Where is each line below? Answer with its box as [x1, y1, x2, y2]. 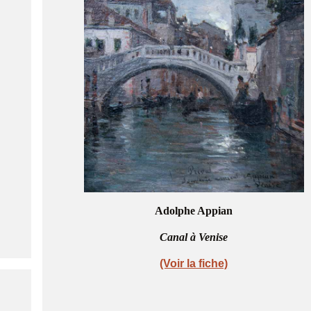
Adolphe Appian [155, 204, 233, 217]
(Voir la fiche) [160, 257, 228, 269]
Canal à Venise [160, 230, 228, 243]
